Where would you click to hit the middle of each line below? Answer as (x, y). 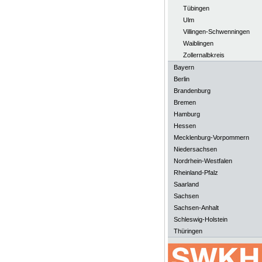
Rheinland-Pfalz (196, 173)
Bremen (185, 102)
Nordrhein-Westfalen (203, 161)
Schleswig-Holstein (200, 219)
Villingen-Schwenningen (216, 32)
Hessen (185, 126)
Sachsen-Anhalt (196, 208)
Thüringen (188, 231)
